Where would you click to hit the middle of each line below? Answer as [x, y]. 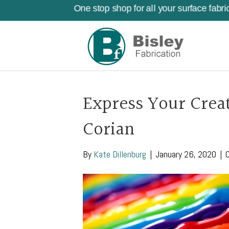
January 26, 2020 [186, 154]
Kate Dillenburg [120, 154]
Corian [109, 130]
